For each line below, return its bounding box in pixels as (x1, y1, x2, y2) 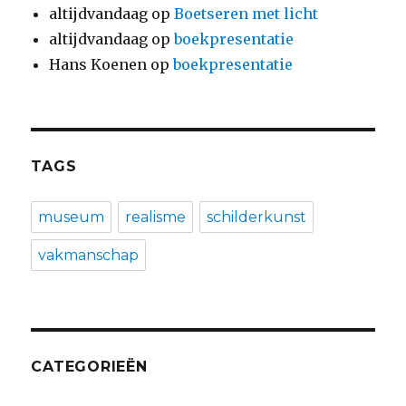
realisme (125, 208, 187, 227)
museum (38, 208, 105, 227)
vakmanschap (38, 246, 140, 265)
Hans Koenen (49, 55, 148, 74)
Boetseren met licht (174, 5, 319, 24)
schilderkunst (207, 208, 307, 227)
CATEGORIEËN (31, 358, 148, 376)
